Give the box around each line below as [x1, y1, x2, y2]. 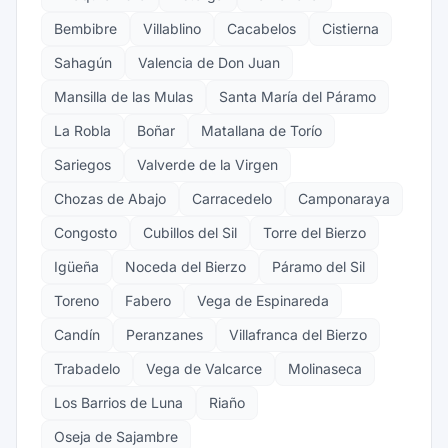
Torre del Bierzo [263, 224, 366, 241]
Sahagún [54, 54, 112, 71]
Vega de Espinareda [197, 292, 329, 309]
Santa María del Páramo [219, 88, 376, 105]
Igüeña [54, 258, 99, 275]
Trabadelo [54, 360, 120, 377]
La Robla [54, 122, 111, 139]
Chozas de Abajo [54, 190, 166, 207]
